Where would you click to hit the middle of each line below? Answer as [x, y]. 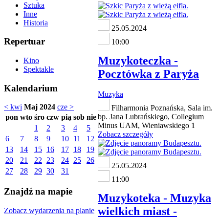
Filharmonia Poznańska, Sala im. [161, 108]
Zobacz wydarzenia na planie [49, 210]
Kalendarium [31, 88]
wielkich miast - [137, 211]
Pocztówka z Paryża [148, 74]
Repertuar [24, 42]
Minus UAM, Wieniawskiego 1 [146, 126]
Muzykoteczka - [138, 60]
